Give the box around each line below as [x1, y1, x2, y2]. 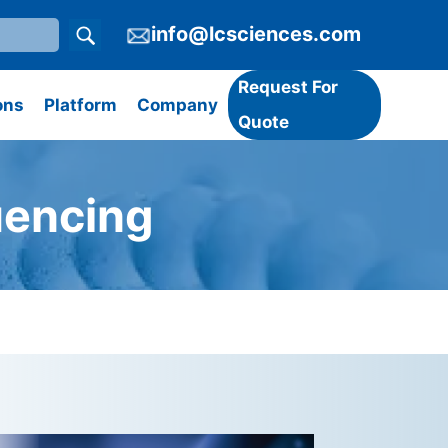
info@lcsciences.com [150, 22, 361, 46]
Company [137, 95, 219, 115]
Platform [44, 95, 118, 115]
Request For [238, 77, 339, 97]
